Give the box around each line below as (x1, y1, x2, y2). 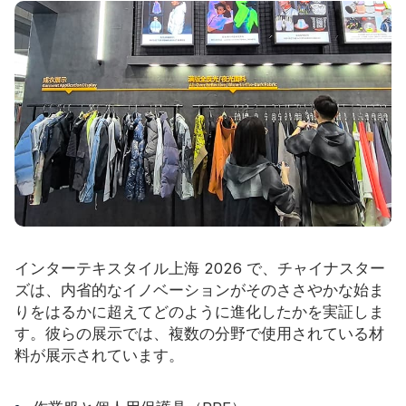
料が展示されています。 (14, 345, 184, 364)
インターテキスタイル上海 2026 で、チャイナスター (14, 258, 385, 277)
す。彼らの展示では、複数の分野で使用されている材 (14, 324, 384, 343)
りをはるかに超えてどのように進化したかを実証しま (14, 302, 384, 321)
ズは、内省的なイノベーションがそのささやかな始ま (14, 280, 384, 299)
